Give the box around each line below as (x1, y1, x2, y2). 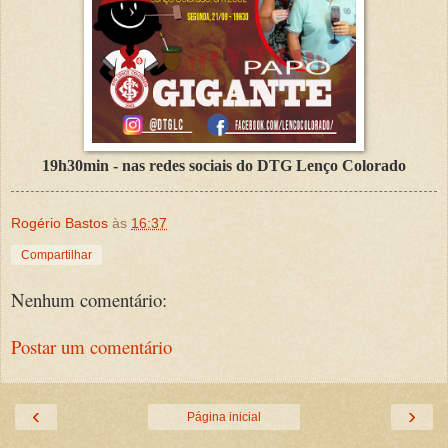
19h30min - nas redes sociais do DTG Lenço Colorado (42, 156, 406, 174)
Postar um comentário (11, 333, 172, 359)
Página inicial (187, 410, 261, 425)
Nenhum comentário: (11, 287, 167, 313)
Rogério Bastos (11, 215, 108, 232)
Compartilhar (21, 248, 92, 263)
